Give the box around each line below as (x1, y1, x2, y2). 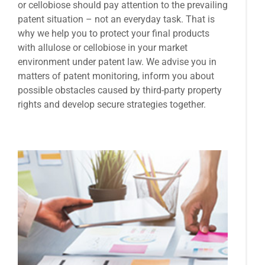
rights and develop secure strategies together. (18, 99, 206, 111)
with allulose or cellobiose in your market (18, 42, 188, 54)
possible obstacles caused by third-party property (18, 85, 222, 96)
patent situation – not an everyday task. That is (18, 14, 215, 25)
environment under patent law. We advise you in (18, 56, 216, 68)
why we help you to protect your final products (18, 28, 209, 40)
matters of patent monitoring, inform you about (18, 70, 214, 82)
